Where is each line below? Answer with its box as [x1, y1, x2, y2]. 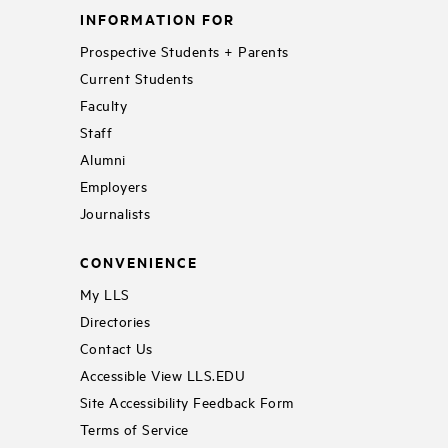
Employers [79, 175, 148, 195]
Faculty [79, 94, 128, 114]
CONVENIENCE [79, 250, 198, 272]
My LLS [79, 283, 130, 303]
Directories [79, 310, 151, 330]
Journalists [79, 202, 151, 222]
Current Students [79, 67, 194, 87]
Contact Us [79, 337, 153, 357]
